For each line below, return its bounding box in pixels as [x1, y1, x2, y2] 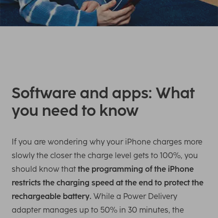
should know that [12, 164, 78, 174]
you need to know [12, 102, 139, 120]
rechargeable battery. [12, 192, 91, 201]
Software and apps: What [12, 84, 195, 103]
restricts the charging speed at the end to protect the [12, 178, 203, 188]
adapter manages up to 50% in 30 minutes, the [12, 205, 184, 215]
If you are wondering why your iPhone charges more [12, 137, 202, 147]
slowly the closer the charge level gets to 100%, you [12, 151, 198, 161]
